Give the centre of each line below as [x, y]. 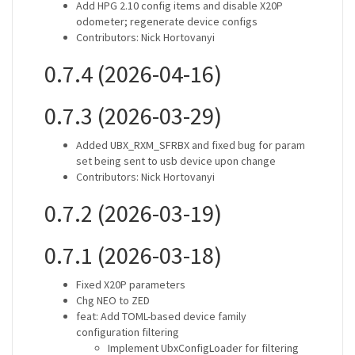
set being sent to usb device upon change [176, 161]
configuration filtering [128, 332]
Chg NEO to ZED [113, 300]
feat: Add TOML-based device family [161, 316]
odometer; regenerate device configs [167, 21]
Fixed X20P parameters [131, 284]
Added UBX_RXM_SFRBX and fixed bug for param [191, 145]
